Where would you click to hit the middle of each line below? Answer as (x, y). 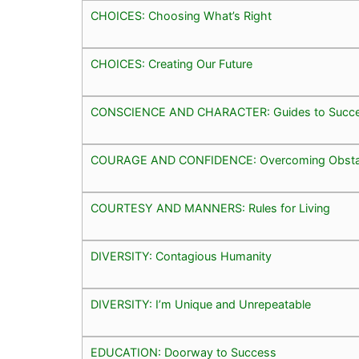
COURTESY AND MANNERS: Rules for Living (210, 208)
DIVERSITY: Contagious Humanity (181, 256)
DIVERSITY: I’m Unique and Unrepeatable (201, 304)
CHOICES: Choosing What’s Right (181, 15)
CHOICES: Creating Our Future (171, 63)
